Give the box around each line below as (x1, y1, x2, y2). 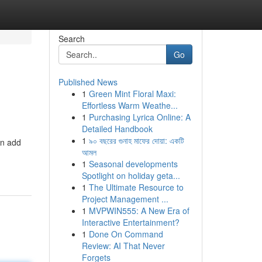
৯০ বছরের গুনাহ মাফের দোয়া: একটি (88, 135, 184, 146)
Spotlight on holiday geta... (81, 170, 180, 181)
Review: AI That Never (81, 240, 165, 251)
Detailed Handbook (81, 123, 153, 135)
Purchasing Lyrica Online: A (88, 111, 191, 123)
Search (58, 33, 85, 44)
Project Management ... (81, 193, 168, 205)
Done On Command (88, 228, 163, 240)
